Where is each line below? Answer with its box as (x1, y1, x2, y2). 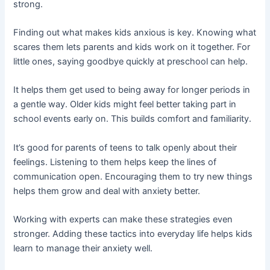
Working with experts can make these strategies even (13, 214, 233, 225)
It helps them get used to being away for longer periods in (13, 84, 251, 96)
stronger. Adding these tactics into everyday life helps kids (13, 228, 253, 240)
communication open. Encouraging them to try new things (13, 171, 253, 182)
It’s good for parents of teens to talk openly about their (13, 142, 237, 153)
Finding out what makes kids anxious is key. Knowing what (13, 27, 257, 39)
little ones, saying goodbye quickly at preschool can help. (13, 56, 248, 67)
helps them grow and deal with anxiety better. (13, 185, 201, 196)
